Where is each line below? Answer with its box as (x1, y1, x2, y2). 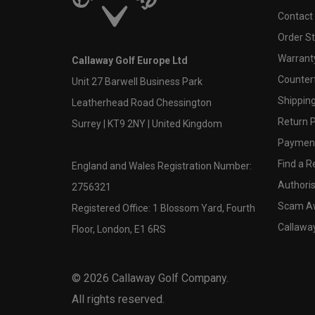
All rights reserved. (72, 292, 165, 306)
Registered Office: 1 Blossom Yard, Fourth (72, 202, 255, 214)
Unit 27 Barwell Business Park (72, 75, 202, 87)
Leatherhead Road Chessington (72, 96, 212, 108)
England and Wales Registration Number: (72, 160, 252, 172)
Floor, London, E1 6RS (72, 223, 166, 235)
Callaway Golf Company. (109, 271, 229, 285)
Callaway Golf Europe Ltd (72, 54, 188, 66)
